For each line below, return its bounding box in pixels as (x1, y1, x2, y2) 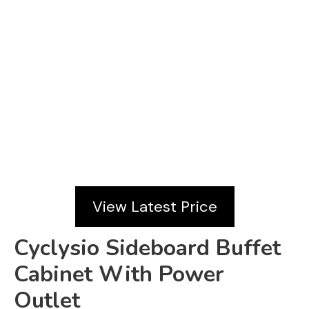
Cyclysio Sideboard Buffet (14, 232, 281, 263)
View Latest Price (92, 196, 217, 217)
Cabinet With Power (14, 259, 224, 289)
